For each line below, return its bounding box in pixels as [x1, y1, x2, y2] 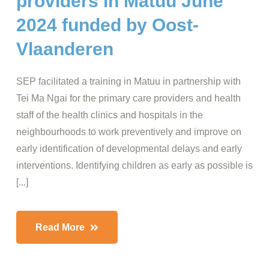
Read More [35, 222, 87, 232]
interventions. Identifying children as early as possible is [16, 160, 253, 171]
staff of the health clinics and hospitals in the [16, 110, 203, 120]
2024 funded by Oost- [16, 15, 199, 35]
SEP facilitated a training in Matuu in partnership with [16, 76, 241, 86]
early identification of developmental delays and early [16, 144, 242, 154]
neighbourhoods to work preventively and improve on [16, 127, 241, 137]
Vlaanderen [16, 39, 113, 59]
